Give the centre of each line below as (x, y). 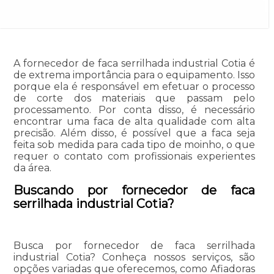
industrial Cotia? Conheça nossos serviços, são (134, 257)
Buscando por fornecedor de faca (134, 191)
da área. (32, 168)
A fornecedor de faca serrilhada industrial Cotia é (134, 64)
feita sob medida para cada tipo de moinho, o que (134, 145)
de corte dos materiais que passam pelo (134, 98)
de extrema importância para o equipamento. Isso (134, 75)
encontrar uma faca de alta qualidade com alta (134, 122)
